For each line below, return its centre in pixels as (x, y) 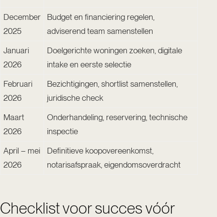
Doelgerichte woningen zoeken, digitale (115, 50)
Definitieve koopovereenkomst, (100, 150)
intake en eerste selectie (89, 64)
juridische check (75, 98)
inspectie (62, 131)
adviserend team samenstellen (100, 31)
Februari (18, 84)
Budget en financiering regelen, (101, 17)
